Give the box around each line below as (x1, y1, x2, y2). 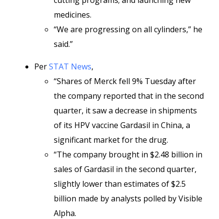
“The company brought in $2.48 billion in (54, 149, 202, 160)
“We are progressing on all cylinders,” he (54, 24, 202, 35)
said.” (54, 39, 73, 49)
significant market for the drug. (54, 134, 168, 145)
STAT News (49, 61, 91, 72)
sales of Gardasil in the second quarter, (54, 164, 197, 175)
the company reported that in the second (54, 90, 204, 101)
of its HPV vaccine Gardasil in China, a (54, 120, 190, 131)
